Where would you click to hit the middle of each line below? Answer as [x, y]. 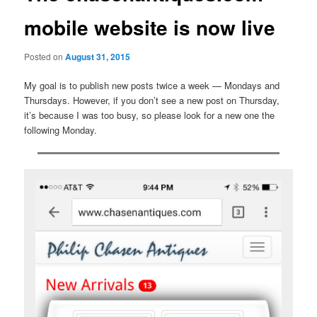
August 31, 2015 [98, 56]
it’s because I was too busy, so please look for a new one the [150, 115]
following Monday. [61, 130]
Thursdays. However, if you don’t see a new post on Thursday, [152, 100]
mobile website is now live [150, 27]
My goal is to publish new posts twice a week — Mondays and [152, 86]
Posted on [45, 56]
